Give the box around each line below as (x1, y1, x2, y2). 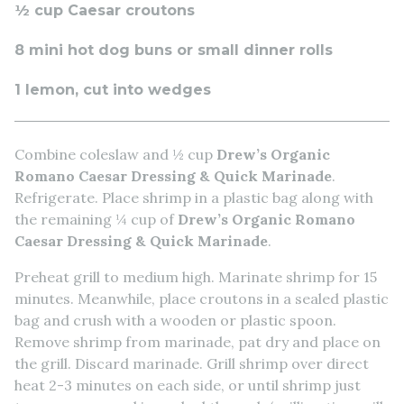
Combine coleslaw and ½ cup (14, 144, 216, 163)
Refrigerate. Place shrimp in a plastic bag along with (14, 188, 373, 207)
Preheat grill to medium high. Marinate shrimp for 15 (14, 267, 377, 286)
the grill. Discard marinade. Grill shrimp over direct (14, 353, 369, 372)
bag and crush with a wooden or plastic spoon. (14, 310, 336, 329)
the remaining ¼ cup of (14, 209, 178, 228)
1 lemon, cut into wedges (14, 80, 211, 98)
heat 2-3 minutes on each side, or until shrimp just (14, 375, 361, 394)
